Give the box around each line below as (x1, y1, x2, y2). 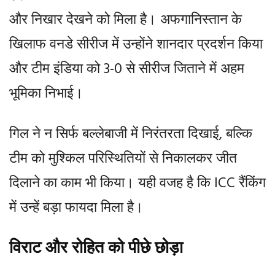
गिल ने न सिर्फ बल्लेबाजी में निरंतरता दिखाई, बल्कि (9, 122, 252, 149)
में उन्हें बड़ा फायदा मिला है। (9, 195, 144, 223)
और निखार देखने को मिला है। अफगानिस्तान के (9, 7, 242, 35)
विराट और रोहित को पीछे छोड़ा (9, 234, 183, 266)
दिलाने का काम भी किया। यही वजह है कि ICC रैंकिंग (9, 171, 266, 198)
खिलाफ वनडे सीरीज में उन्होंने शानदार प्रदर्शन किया (9, 32, 263, 60)
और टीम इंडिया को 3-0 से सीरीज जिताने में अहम (9, 56, 244, 84)
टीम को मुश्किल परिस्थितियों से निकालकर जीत (9, 146, 237, 174)
